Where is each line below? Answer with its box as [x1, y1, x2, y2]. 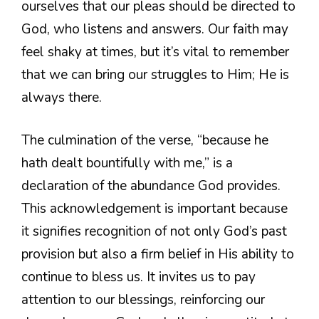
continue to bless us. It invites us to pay [21, 268, 256, 287]
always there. [21, 88, 102, 107]
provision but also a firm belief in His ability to [21, 245, 294, 264]
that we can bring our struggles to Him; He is [21, 65, 289, 84]
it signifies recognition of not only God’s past [21, 222, 287, 241]
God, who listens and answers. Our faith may [21, 19, 288, 38]
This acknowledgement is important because [21, 199, 288, 219]
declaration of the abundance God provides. [21, 177, 281, 196]
